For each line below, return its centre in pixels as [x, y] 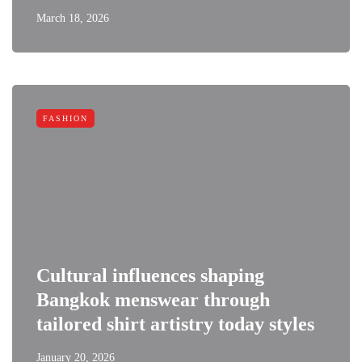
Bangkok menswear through [153, 300]
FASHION [65, 118]
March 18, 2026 [73, 18]
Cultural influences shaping [150, 276]
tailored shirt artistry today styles [175, 324]
